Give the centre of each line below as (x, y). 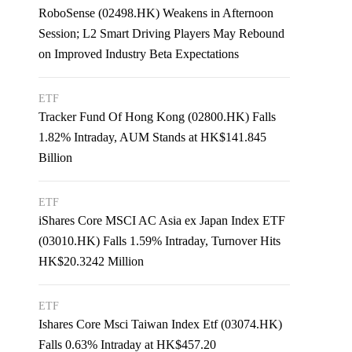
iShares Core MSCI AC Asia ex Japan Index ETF (162, 220)
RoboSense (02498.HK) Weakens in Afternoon (156, 13)
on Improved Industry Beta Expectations (139, 54)
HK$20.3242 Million (92, 261)
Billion (56, 158)
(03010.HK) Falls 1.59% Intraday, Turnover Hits (160, 241)
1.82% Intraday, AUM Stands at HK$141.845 (153, 137)
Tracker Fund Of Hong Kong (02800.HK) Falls (158, 117)
